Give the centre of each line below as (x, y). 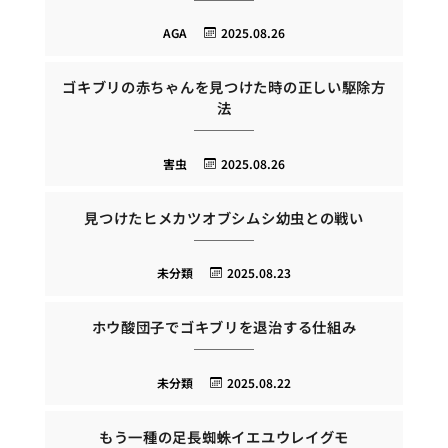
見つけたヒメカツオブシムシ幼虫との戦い (224, 217)
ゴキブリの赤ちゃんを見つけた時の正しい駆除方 (224, 87)
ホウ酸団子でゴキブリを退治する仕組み (224, 327)
